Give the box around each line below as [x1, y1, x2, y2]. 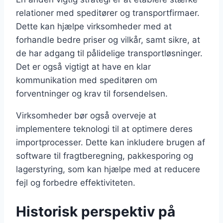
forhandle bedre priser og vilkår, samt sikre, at [16, 34, 200, 45]
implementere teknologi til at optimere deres [16, 123, 193, 134]
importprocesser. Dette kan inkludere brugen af [16, 137, 205, 147]
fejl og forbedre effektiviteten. [16, 177, 135, 188]
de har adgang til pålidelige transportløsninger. [16, 48, 203, 58]
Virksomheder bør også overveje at [16, 110, 156, 120]
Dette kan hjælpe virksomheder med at [16, 21, 172, 31]
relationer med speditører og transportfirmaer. [16, 7, 200, 18]
